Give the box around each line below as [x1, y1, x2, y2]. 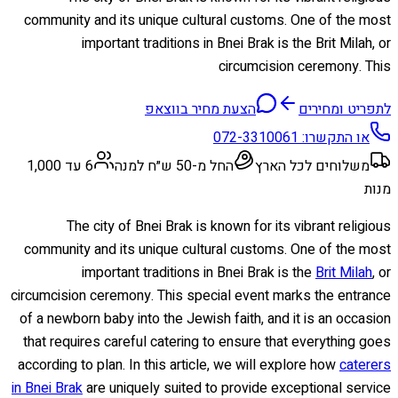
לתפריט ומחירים [298, 98, 391, 120]
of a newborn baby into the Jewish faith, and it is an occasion [20, 307, 391, 330]
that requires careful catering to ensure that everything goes [23, 330, 391, 353]
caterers [339, 354, 391, 376]
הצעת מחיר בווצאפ [145, 98, 256, 120]
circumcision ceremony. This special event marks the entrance [11, 284, 391, 306]
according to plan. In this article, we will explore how [18, 354, 339, 376]
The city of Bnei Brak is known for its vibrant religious [67, 215, 391, 237]
